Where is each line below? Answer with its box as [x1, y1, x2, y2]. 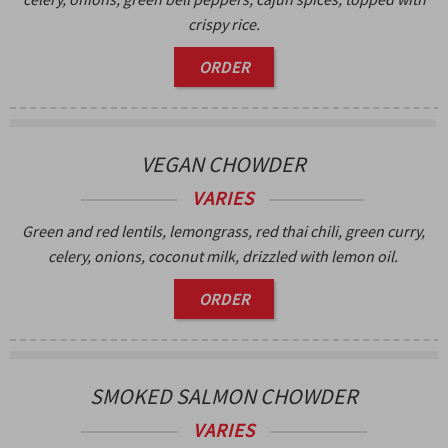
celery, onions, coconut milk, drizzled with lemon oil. [48, 245, 398, 266]
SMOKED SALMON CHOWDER [90, 381, 358, 410]
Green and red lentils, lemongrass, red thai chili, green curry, [21, 220, 425, 241]
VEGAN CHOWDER [140, 149, 306, 178]
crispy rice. [188, 13, 260, 34]
